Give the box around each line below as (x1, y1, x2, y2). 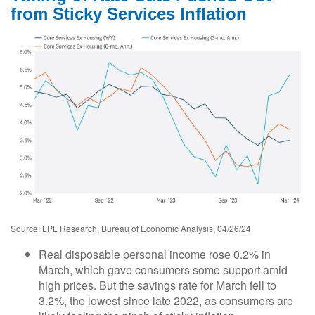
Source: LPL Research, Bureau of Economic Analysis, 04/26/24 (11, 221, 251, 234)
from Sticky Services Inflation (11, 4, 247, 23)
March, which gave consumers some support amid (39, 261, 288, 278)
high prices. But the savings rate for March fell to (39, 276, 276, 293)
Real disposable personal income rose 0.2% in (39, 245, 271, 262)
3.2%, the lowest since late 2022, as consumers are (39, 292, 293, 309)
